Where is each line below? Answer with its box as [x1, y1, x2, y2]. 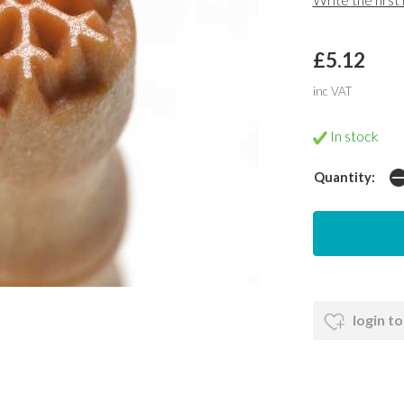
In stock [326, 127, 379, 145]
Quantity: [313, 169, 375, 185]
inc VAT [312, 84, 352, 99]
